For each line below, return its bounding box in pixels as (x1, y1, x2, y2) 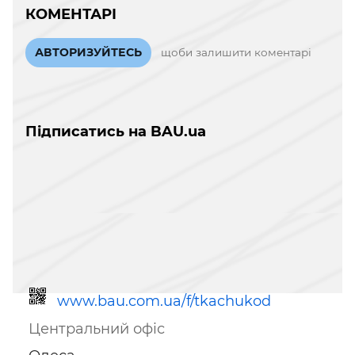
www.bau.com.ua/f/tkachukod (57, 292, 271, 310)
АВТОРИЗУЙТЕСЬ (35, 45, 142, 59)
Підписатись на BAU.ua (25, 123, 206, 140)
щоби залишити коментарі (161, 46, 311, 59)
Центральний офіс (29, 319, 165, 338)
